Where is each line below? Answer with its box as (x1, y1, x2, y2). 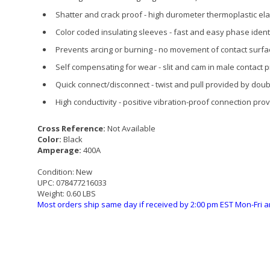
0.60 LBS (66, 187, 96, 199)
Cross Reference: (37, 122, 105, 134)
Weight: (37, 187, 64, 199)
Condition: (37, 166, 74, 177)
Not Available (107, 122, 155, 134)
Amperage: (37, 144, 81, 155)
